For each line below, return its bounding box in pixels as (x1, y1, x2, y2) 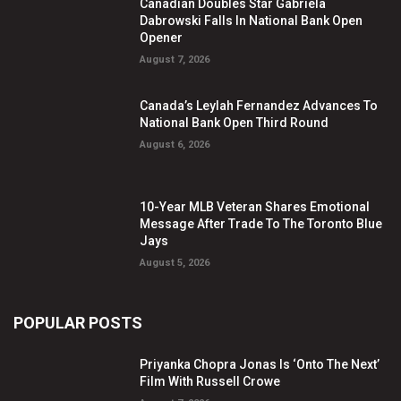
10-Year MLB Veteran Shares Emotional (140, 200, 371, 215)
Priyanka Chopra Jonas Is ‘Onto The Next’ (140, 357, 380, 372)
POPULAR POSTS (13, 313, 142, 333)
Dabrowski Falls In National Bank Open (140, 13, 363, 28)
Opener (140, 30, 183, 45)
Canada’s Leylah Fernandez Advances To (140, 98, 379, 113)
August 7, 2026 (140, 53, 210, 65)
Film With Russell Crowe (140, 374, 281, 389)
